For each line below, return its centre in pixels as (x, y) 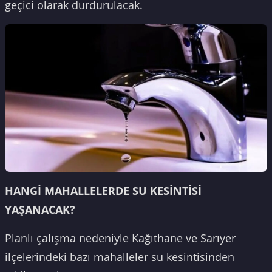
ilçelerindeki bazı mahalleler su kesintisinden (120, 257)
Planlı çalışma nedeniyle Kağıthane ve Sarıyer (120, 238)
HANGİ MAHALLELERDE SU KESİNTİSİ (103, 191)
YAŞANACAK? (40, 210)
